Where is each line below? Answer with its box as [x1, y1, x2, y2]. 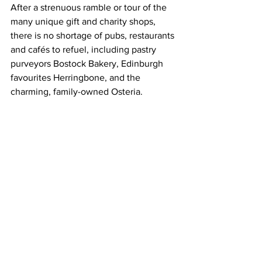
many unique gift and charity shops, [11, 16, 158, 27]
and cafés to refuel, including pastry [11, 44, 158, 55]
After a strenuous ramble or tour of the [11, 2, 169, 13]
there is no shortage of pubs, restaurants [11, 30, 177, 41]
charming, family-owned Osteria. [11, 87, 143, 97]
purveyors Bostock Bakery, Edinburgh [11, 58, 166, 69]
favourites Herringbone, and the [11, 73, 143, 83]
